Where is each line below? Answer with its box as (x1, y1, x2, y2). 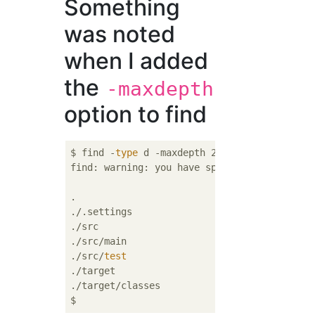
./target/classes (70, 280, 161, 291)
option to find (64, 101, 207, 128)
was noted (64, 20, 176, 48)
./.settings (70, 206, 133, 217)
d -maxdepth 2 (138, 147, 217, 158)
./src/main (70, 236, 127, 247)
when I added (64, 47, 209, 75)
